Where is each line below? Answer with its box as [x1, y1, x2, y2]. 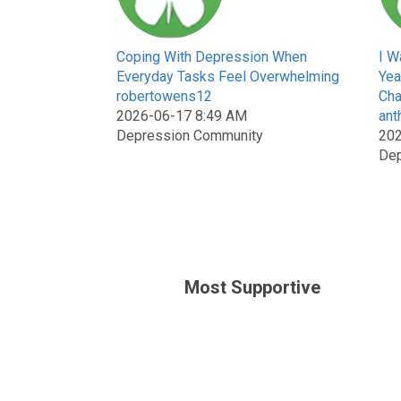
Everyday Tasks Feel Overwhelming [116, 68, 339, 85]
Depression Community [116, 127, 263, 144]
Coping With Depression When [116, 48, 307, 65]
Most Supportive [184, 277, 320, 298]
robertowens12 [116, 88, 212, 105]
